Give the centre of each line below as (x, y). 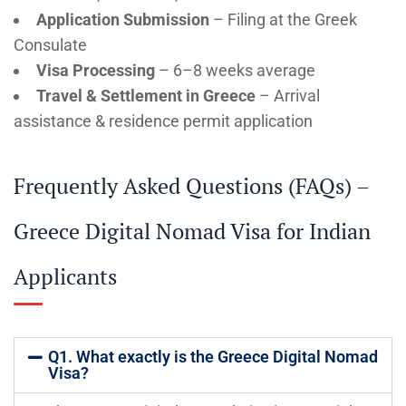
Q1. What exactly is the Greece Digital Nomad (213, 356)
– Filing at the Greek (283, 19)
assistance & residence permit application (163, 121)
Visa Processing (96, 70)
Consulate (50, 44)
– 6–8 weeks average (235, 70)
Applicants (65, 276)
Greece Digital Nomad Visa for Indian (192, 231)
